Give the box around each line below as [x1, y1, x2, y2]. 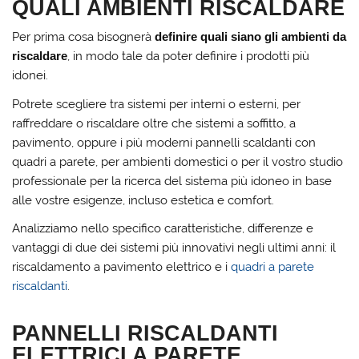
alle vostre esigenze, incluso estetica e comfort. [12, 192, 275, 208]
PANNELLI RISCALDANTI [12, 320, 279, 345]
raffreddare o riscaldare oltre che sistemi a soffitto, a [12, 115, 296, 131]
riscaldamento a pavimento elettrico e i [12, 260, 232, 275]
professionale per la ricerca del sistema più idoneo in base [12, 173, 333, 188]
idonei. [12, 68, 49, 83]
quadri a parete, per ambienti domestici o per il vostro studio [12, 154, 344, 169]
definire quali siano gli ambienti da [155, 30, 347, 44]
